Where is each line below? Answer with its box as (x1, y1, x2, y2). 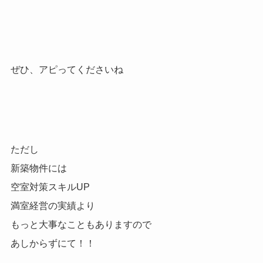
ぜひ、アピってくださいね (10, 65, 123, 75)
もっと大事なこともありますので (10, 219, 151, 230)
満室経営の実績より (10, 200, 95, 211)
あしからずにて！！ (10, 238, 95, 248)
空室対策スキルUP (10, 181, 90, 192)
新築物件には (10, 163, 67, 173)
